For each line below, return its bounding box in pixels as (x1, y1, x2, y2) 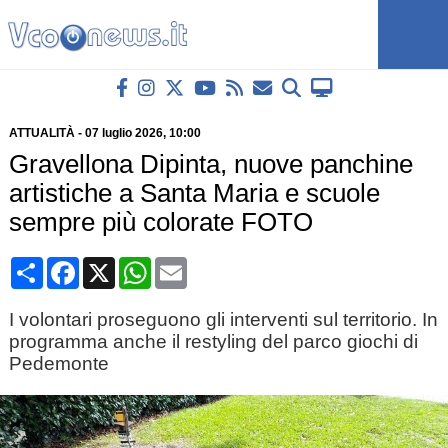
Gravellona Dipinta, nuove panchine (8, 150, 413, 178)
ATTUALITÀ (8, 126, 75, 140)
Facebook (78, 256, 150, 273)
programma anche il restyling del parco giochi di (8, 331, 418, 352)
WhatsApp (150, 256, 225, 273)
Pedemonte (8, 353, 109, 374)
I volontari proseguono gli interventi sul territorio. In (8, 309, 438, 330)
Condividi (42, 256, 111, 273)
